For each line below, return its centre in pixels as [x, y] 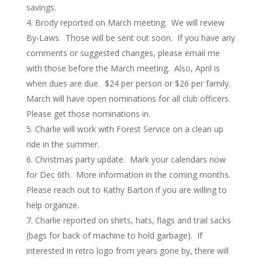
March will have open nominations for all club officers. [129, 99]
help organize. [52, 205]
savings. [41, 7]
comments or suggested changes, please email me [123, 53]
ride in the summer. [63, 144]
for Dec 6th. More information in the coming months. [129, 175]
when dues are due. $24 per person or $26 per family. [129, 83]
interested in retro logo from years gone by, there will [127, 251]
